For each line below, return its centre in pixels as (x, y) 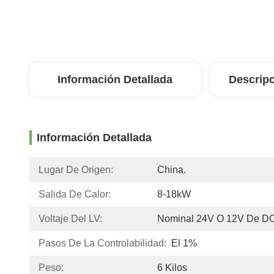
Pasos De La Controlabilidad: (102, 243)
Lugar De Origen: (76, 170)
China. (172, 170)
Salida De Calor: (75, 194)
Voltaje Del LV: (70, 219)
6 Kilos (172, 268)
